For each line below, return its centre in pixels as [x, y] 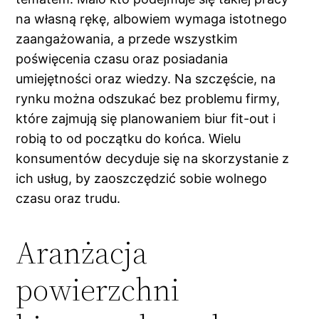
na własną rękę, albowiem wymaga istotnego [152, 19]
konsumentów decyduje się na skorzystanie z [153, 158]
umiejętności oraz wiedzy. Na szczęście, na [146, 78]
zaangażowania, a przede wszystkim [127, 38]
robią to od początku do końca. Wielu [129, 138]
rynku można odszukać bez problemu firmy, [148, 98]
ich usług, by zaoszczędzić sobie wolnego [142, 178]
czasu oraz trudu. [68, 198]
